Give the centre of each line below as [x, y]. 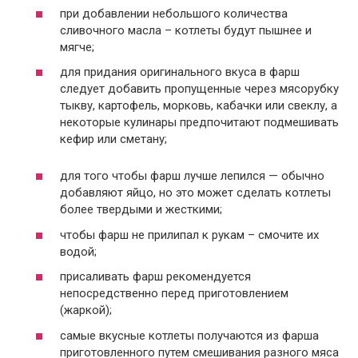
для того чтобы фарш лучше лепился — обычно [192, 176]
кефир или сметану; [113, 139]
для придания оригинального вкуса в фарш [180, 72]
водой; [78, 251]
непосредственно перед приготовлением [174, 293]
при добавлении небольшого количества [174, 13]
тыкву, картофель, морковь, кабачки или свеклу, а [199, 105]
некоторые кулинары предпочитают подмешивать [199, 122]
